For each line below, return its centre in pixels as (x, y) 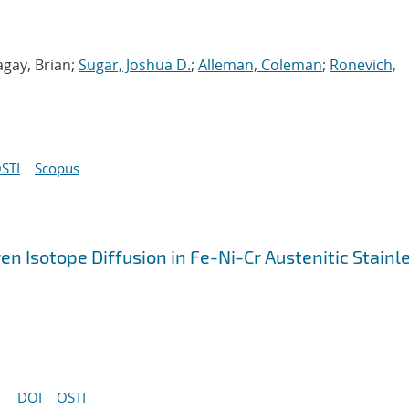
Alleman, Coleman (260, 65)
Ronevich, (363, 65)
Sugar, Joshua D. (135, 65)
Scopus (57, 168)
